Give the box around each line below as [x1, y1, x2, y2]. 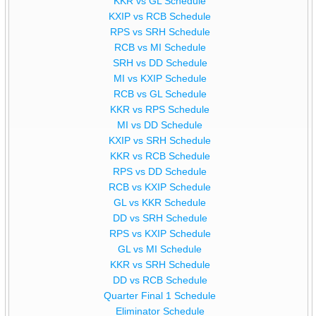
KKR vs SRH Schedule [109, 259, 210, 271]
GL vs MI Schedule [118, 243, 202, 255]
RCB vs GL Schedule [113, 88, 207, 100]
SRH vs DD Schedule [112, 57, 207, 69]
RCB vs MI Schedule [114, 42, 206, 54]
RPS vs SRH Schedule [109, 26, 210, 38]
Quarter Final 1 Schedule [104, 290, 217, 302]
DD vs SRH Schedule [112, 212, 207, 224]
